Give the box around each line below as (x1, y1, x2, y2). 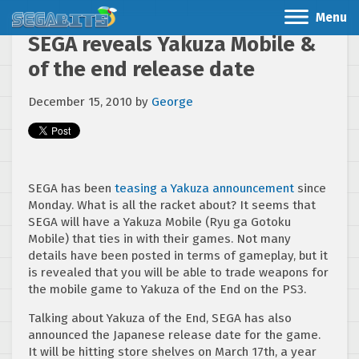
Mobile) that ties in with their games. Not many (28, 232, 291, 246)
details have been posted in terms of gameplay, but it (28, 248, 328, 263)
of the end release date (28, 57, 255, 82)
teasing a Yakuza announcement (111, 181, 294, 196)
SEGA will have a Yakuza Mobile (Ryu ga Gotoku (28, 215, 291, 229)
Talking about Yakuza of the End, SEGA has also (28, 311, 292, 325)
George (151, 95, 193, 109)
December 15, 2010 (28, 95, 132, 109)
